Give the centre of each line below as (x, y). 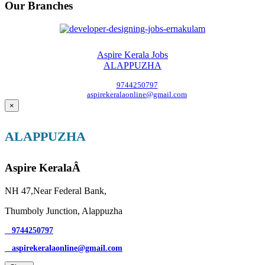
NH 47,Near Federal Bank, (56, 191)
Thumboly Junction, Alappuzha (64, 211)
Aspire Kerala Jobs (132, 54)
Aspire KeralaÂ (44, 168)
